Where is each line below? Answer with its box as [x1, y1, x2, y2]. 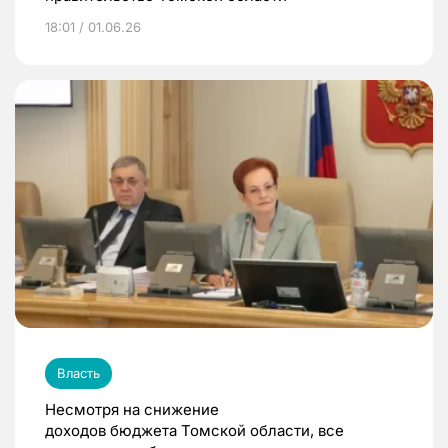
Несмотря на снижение [45, 399, 219, 419]
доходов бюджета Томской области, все [45, 420, 344, 440]
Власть [57, 364, 100, 381]
